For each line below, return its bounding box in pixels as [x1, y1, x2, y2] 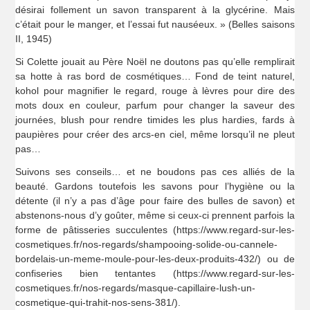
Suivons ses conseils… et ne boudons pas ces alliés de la [15, 165, 295, 177]
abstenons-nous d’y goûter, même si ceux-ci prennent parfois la [15, 209, 295, 221]
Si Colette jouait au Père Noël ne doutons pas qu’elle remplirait [15, 55, 295, 67]
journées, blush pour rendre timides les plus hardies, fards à [15, 113, 295, 125]
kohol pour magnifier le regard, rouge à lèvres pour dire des [15, 84, 295, 96]
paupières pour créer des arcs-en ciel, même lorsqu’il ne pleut [15, 128, 295, 140]
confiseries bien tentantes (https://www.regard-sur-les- [15, 267, 295, 279]
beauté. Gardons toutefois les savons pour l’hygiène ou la [15, 180, 295, 192]
